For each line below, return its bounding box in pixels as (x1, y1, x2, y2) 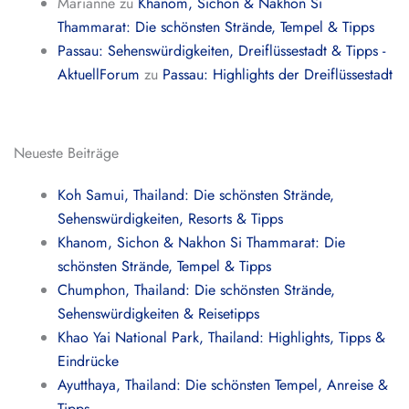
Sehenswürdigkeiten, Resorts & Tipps (58, 208, 284, 229)
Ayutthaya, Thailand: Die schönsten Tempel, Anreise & (58, 374, 389, 395)
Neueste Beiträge (14, 142, 119, 163)
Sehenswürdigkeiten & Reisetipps (58, 303, 260, 324)
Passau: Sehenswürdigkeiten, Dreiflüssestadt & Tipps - (58, 40, 386, 61)
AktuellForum (58, 64, 141, 85)
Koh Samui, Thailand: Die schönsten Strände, (58, 184, 335, 205)
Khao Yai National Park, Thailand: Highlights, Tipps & (58, 327, 386, 348)
